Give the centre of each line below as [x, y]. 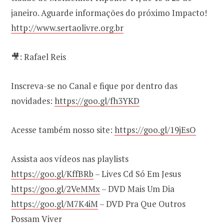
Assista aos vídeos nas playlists [70, 159]
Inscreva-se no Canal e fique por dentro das [94, 86]
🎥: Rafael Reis [38, 57]
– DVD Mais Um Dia [137, 189]
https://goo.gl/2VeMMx [55, 189]
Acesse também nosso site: [63, 130]
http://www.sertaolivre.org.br [67, 28]
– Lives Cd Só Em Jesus [137, 174]
